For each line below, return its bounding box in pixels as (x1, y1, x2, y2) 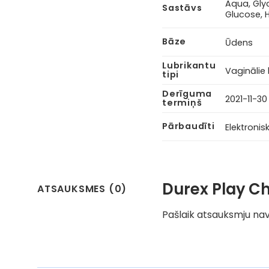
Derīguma (162, 88, 213, 100)
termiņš (162, 97, 202, 109)
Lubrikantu (162, 59, 216, 72)
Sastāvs (162, 2, 202, 14)
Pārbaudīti (162, 120, 215, 133)
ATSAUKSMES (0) (37, 182, 127, 196)
